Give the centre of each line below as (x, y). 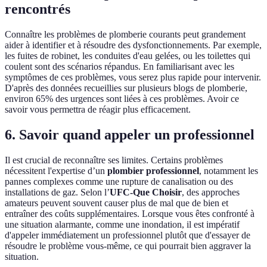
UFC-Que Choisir (146, 192)
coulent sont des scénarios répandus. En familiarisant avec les (119, 67)
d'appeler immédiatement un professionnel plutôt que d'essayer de (128, 235)
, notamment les (229, 170)
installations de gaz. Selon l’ (57, 192)
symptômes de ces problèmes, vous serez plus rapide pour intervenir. (133, 77)
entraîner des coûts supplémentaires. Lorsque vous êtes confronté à (130, 213)
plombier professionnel (153, 170)
